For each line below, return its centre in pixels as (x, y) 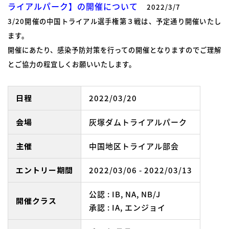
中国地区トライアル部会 (134, 146)
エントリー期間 (44, 170)
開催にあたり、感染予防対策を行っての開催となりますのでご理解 (114, 50)
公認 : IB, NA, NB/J (125, 194)
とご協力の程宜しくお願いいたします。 (72, 64)
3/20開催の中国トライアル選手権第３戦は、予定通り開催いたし (114, 21)
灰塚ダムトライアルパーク (138, 122)
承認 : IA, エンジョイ (127, 208)
